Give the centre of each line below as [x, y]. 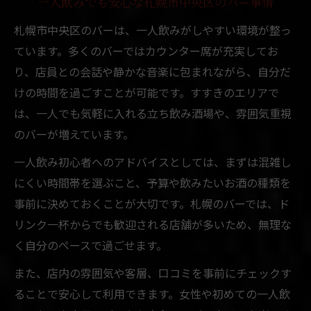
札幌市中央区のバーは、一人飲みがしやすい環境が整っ [153, 30]
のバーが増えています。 [74, 134]
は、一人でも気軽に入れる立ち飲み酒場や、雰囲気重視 [153, 113]
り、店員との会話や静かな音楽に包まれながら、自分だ [152, 71]
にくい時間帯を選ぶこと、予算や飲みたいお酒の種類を [152, 182]
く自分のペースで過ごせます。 [91, 245]
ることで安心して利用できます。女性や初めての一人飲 [152, 293]
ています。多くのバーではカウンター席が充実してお [146, 50]
